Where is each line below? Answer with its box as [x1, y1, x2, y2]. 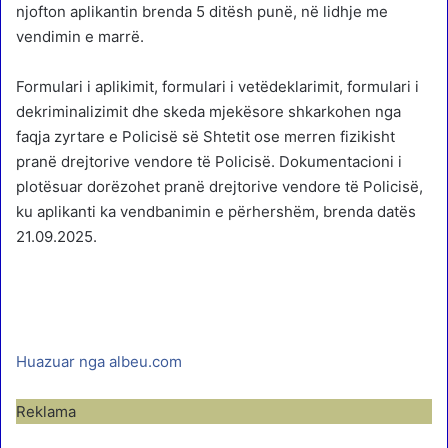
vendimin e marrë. [16, 27, 144, 47]
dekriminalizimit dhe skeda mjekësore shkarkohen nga [16, 102, 401, 122]
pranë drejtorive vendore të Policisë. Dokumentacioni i [16, 152, 402, 172]
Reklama [16, 402, 76, 422]
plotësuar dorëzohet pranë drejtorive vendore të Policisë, [16, 177, 423, 197]
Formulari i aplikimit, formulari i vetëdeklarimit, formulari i [16, 77, 419, 97]
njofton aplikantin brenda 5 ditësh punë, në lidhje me [16, 2, 388, 22]
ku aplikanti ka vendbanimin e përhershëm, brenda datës [16, 202, 416, 222]
